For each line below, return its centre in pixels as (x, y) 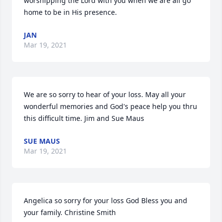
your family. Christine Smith (70, 212)
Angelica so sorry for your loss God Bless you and (106, 200)
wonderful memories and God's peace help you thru (111, 106)
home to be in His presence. (70, 12)
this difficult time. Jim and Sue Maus (84, 118)
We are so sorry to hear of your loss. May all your (105, 94)
